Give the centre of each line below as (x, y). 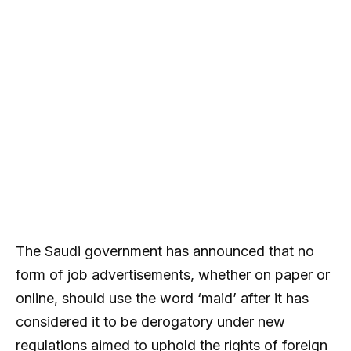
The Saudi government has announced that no (165, 251)
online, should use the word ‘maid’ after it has (162, 298)
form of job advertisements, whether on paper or (173, 274)
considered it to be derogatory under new (150, 321)
